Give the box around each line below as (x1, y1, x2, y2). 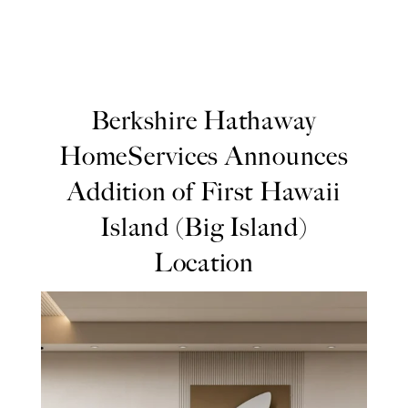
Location (153, 247, 254, 278)
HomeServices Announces (59, 140, 349, 171)
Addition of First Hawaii (67, 176, 341, 207)
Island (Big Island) (100, 211, 308, 242)
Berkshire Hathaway (90, 105, 318, 136)
